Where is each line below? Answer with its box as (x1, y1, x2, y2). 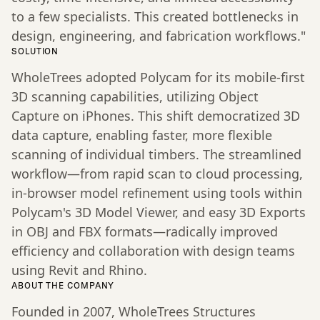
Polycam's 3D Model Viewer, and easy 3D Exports (11, 204, 306, 221)
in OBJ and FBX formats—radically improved (11, 223, 278, 241)
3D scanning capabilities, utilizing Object (11, 88, 259, 106)
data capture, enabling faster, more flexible (11, 126, 272, 144)
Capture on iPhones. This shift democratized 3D (11, 107, 300, 125)
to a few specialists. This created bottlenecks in (11, 8, 299, 26)
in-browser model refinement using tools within (11, 184, 302, 202)
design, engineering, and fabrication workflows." (11, 27, 306, 45)
